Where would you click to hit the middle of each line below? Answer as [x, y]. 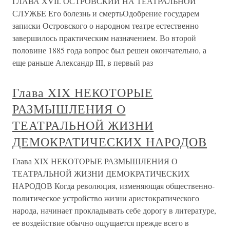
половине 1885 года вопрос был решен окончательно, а [109, 50]
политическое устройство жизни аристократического [106, 198]
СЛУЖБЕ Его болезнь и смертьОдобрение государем [106, 13]
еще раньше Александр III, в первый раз [83, 62]
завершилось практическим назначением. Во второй [104, 38]
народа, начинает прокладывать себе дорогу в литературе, [114, 210]
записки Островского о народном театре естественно [106, 25]
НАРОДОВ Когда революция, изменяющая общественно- [113, 186]
